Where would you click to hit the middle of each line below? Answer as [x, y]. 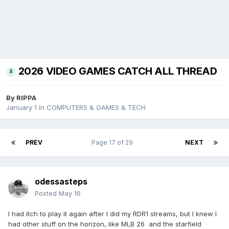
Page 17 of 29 [114, 143]
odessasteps [61, 182]
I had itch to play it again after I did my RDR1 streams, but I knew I [112, 214]
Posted [47, 193]
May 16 [70, 193]
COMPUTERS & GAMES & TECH [96, 108]
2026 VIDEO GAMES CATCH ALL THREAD [118, 71]
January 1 [21, 108]
